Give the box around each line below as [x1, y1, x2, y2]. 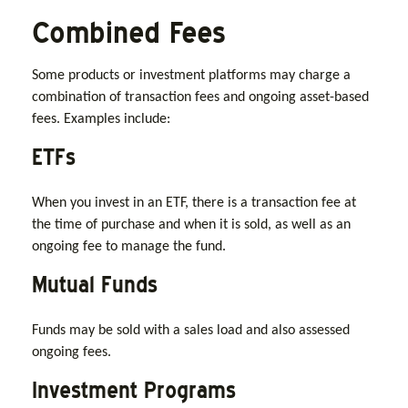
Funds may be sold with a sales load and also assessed [32, 322, 350, 338]
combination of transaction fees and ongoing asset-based [32, 89, 369, 105]
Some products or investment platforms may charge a [32, 67, 351, 83]
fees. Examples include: [32, 111, 170, 127]
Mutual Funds [32, 270, 158, 298]
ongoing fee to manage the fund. [32, 239, 226, 254]
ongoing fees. [32, 344, 111, 360]
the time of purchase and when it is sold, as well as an [32, 217, 351, 232]
